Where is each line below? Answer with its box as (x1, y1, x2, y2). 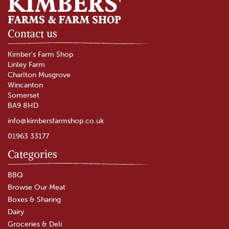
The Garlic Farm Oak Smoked (66, 153, 163, 163)
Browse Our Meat (8, 182, 65, 192)
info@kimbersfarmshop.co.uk (8, 116, 104, 125)
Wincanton (8, 80, 43, 89)
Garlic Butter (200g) (82, 163, 147, 173)
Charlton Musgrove (8, 70, 71, 79)
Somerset (8, 90, 39, 100)
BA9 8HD (8, 101, 38, 110)
